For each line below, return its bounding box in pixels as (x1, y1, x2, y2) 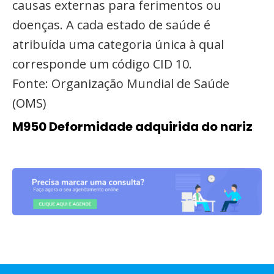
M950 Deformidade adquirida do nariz (12, 118, 253, 135)
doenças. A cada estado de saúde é (12, 17, 210, 33)
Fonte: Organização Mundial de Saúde (12, 75, 229, 92)
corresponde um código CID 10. (12, 56, 192, 72)
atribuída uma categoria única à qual (12, 36, 224, 53)
